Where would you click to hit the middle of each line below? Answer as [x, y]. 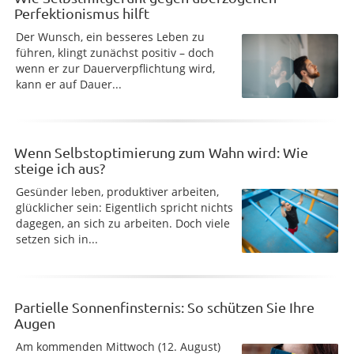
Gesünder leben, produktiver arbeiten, [117, 191]
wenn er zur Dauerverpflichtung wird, [115, 68]
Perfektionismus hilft [82, 13]
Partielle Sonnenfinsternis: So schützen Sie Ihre [164, 307]
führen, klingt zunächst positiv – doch [115, 52]
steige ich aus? [60, 168]
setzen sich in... [57, 239]
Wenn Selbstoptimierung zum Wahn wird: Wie [161, 152]
